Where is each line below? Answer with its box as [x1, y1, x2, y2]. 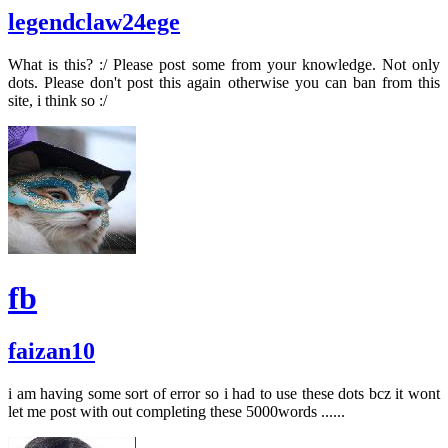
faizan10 [8, 338, 95, 365]
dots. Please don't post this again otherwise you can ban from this [8, 74, 440, 92]
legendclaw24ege [8, 9, 180, 36]
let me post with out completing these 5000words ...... [8, 403, 345, 420]
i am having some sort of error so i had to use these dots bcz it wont [8, 385, 440, 402]
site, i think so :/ [8, 92, 107, 110]
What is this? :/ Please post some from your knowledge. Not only [8, 56, 440, 74]
